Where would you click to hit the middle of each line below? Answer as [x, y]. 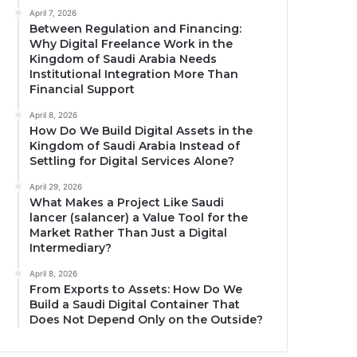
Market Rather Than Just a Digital [129, 233]
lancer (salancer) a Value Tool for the [139, 218]
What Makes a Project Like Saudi [127, 203]
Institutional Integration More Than [134, 75]
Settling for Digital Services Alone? [132, 161]
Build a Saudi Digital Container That [135, 305]
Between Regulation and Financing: [136, 29]
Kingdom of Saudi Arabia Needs [124, 59]
